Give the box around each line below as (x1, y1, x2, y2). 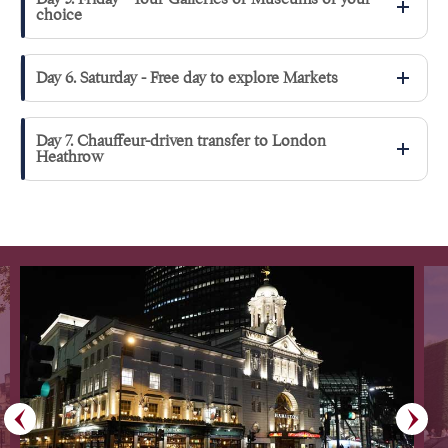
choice (36, 5, 82, 26)
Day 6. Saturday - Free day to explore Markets (36, 68, 338, 89)
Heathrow (36, 147, 104, 168)
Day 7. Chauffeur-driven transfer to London (36, 131, 326, 152)
